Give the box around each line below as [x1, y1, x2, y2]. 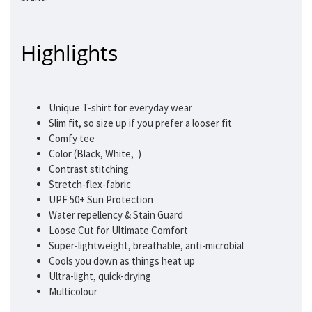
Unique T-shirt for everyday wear [49, 101, 192, 115]
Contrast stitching [49, 162, 129, 176]
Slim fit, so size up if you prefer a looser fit [49, 116, 232, 130]
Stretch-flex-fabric [49, 178, 131, 192]
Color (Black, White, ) [49, 147, 141, 161]
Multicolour [49, 285, 97, 299]
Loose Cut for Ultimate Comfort [49, 224, 188, 237]
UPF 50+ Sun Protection [49, 193, 153, 207]
